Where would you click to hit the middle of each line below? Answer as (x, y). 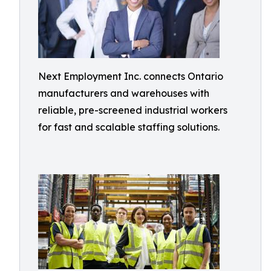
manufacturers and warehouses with (124, 93)
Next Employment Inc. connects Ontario (131, 76)
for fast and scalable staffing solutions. (129, 127)
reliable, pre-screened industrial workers (133, 110)
